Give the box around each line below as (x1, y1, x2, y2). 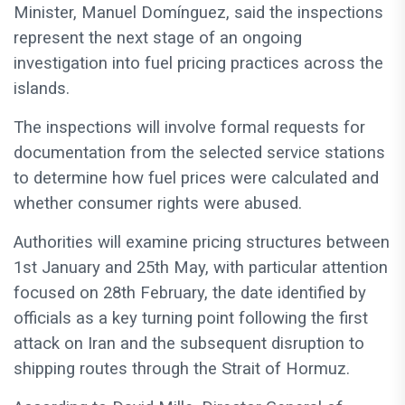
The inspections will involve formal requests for (14, 118, 365, 138)
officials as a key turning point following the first (14, 308, 368, 329)
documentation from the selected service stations (14, 143, 385, 164)
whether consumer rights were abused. (14, 193, 302, 214)
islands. (14, 79, 70, 99)
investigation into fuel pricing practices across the (14, 53, 383, 74)
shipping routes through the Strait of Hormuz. (14, 359, 350, 380)
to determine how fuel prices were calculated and (14, 168, 379, 189)
